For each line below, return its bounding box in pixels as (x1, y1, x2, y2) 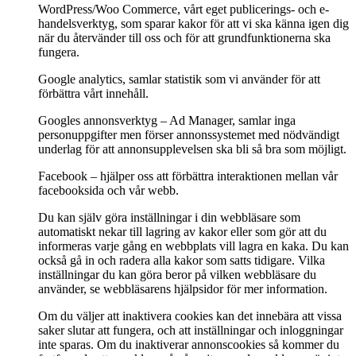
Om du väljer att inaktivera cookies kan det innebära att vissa (38, 309, 342, 323)
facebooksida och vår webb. (38, 184, 179, 198)
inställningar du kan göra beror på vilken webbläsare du (38, 268, 316, 282)
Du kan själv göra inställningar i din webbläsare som (38, 211, 300, 225)
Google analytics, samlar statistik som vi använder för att (38, 72, 320, 87)
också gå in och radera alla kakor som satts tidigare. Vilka (38, 253, 325, 268)
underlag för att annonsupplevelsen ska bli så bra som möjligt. (38, 142, 346, 157)
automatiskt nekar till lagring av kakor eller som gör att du (38, 225, 327, 239)
